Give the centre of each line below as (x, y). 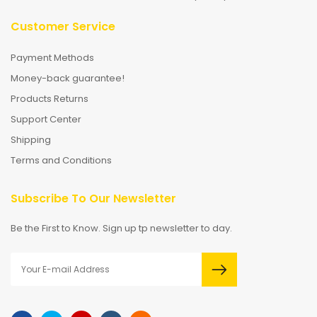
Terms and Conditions (61, 160)
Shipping (31, 139)
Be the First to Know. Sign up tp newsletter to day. (121, 229)
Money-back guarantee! (68, 78)
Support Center (46, 119)
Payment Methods (52, 57)
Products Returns (50, 98)
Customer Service (63, 27)
